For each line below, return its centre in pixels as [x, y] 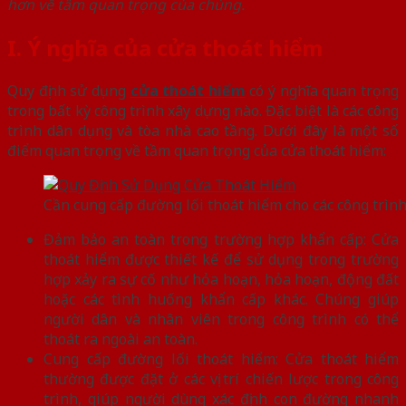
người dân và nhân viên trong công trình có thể [221, 319]
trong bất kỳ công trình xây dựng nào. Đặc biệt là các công [203, 110]
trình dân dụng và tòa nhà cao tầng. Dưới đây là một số [203, 130]
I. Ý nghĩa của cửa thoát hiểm [165, 47]
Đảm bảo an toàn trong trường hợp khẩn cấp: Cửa [221, 239]
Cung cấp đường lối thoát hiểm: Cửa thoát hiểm [221, 358]
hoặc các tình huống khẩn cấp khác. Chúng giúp [221, 299]
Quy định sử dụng [69, 90]
